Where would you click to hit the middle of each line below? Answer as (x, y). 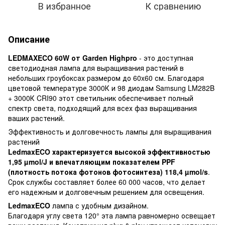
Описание (29, 39)
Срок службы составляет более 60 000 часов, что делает (107, 182)
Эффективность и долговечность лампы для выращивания (110, 131)
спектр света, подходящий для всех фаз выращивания (102, 108)
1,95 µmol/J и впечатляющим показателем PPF (92, 161)
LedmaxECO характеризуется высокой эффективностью (109, 151)
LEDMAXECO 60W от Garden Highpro (74, 58)
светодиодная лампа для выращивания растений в (96, 68)
